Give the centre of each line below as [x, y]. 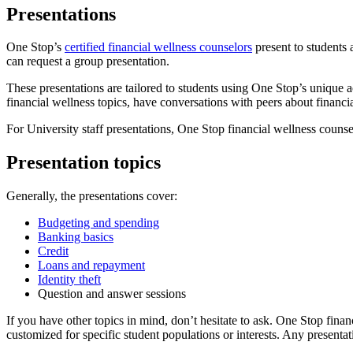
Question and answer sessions [112, 294]
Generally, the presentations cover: [92, 196]
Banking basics [76, 237]
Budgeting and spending [98, 223]
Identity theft [69, 280]
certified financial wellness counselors [158, 47]
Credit [53, 251]
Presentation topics [84, 163]
